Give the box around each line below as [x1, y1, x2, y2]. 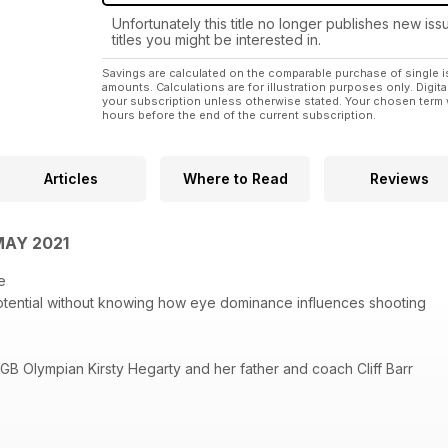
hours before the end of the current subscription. [102, 108, 376, 123]
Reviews [369, 170, 429, 188]
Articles [44, 170, 98, 188]
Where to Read [182, 170, 288, 188]
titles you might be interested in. [112, 31, 321, 49]
